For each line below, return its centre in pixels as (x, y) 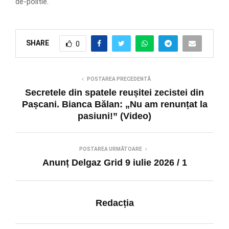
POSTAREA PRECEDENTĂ (119, 79)
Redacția (114, 203)
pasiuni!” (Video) (114, 116)
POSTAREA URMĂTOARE (110, 149)
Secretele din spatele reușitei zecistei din (114, 93)
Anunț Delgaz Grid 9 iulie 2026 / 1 (114, 163)
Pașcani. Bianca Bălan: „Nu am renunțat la (114, 105)
